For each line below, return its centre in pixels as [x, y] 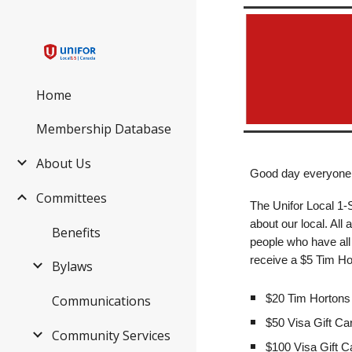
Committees [71, 198]
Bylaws [72, 267]
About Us [64, 164]
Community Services [111, 335]
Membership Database [104, 129]
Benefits [76, 232]
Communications [101, 301]
